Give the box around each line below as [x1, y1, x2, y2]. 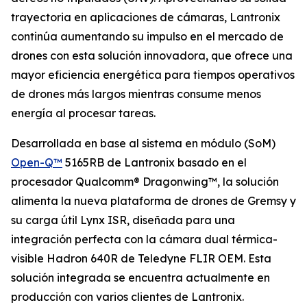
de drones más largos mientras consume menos [11, 87, 261, 101]
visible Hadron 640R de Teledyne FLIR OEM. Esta [11, 251, 271, 265]
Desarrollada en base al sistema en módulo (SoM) [11, 136, 275, 150]
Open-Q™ [11, 156, 62, 169]
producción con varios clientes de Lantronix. [11, 290, 244, 304]
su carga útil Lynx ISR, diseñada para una [11, 213, 235, 227]
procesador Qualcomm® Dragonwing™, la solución [11, 175, 279, 188]
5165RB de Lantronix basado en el [62, 156, 247, 169]
